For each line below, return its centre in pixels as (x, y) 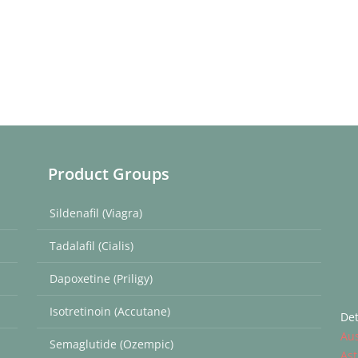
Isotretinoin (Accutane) (110, 311)
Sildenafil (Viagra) (96, 213)
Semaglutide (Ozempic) (111, 344)
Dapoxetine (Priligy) (101, 278)
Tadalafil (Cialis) (91, 246)
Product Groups (109, 174)
